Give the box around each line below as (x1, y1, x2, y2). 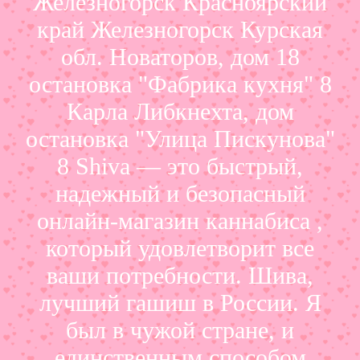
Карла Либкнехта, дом (66, 97, 294, 125)
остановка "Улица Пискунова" (25, 125, 335, 152)
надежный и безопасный (55, 179, 305, 207)
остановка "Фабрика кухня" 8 (28, 70, 332, 97)
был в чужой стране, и (66, 316, 294, 343)
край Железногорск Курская (37, 15, 323, 43)
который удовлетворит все (46, 234, 314, 261)
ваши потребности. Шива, (47, 261, 313, 288)
